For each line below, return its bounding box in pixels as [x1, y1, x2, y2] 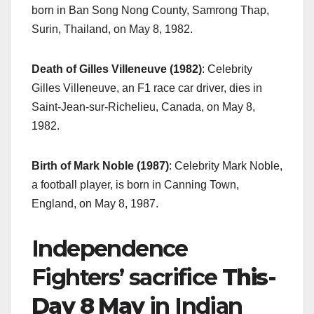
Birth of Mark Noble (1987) [32, 159, 169, 172]
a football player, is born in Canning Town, [32, 178, 239, 191]
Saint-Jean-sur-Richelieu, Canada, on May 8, [32, 100, 255, 113]
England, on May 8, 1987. [32, 197, 158, 210]
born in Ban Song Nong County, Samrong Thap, [32, 4, 269, 16]
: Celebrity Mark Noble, [169, 159, 282, 172]
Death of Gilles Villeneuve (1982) [32, 62, 202, 75]
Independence [32, 234, 188, 262]
